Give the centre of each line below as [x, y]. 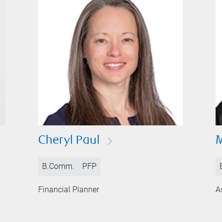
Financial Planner [69, 190]
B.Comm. [58, 166]
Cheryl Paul [69, 141]
